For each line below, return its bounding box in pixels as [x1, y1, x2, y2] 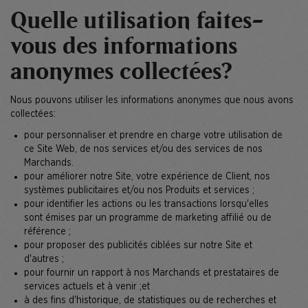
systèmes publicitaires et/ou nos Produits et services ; [24, 185, 254, 195]
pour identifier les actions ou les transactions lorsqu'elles [24, 199, 269, 209]
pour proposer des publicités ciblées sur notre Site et [24, 240, 252, 250]
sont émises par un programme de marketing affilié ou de [24, 212, 272, 223]
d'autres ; [24, 254, 64, 264]
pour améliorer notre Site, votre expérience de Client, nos [24, 171, 270, 181]
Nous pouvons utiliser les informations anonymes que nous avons [10, 95, 294, 105]
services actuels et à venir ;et [24, 281, 150, 291]
